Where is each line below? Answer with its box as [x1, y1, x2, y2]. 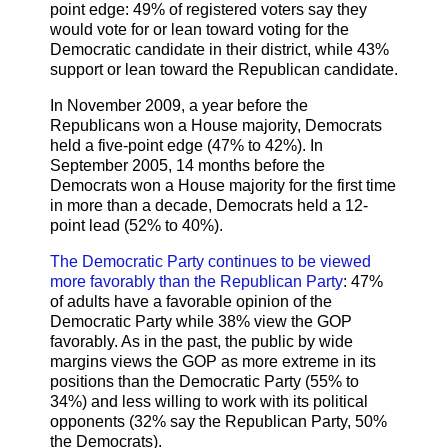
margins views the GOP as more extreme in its [50, 352, 376, 370]
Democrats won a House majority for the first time [50, 176, 396, 194]
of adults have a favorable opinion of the [50, 292, 332, 310]
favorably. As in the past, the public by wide [50, 332, 353, 350]
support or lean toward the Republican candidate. [50, 61, 398, 79]
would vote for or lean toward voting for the [50, 21, 349, 39]
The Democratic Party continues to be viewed [50, 252, 371, 270]
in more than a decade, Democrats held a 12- [50, 196, 368, 214]
